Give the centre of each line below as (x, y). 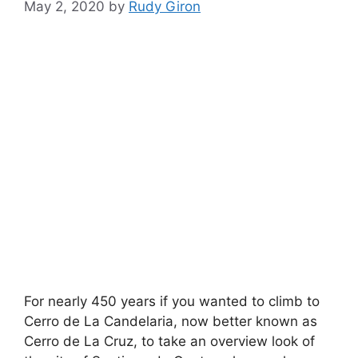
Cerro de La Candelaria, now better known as (171, 321)
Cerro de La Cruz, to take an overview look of (169, 341)
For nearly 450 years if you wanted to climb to (172, 301)
